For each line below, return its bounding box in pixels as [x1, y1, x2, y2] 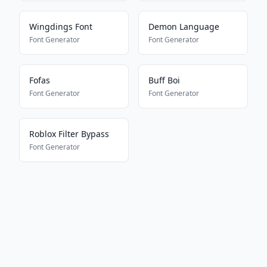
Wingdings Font [29, 21, 92, 32]
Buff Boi [148, 74, 180, 86]
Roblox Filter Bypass [29, 128, 109, 139]
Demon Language [148, 21, 219, 32]
